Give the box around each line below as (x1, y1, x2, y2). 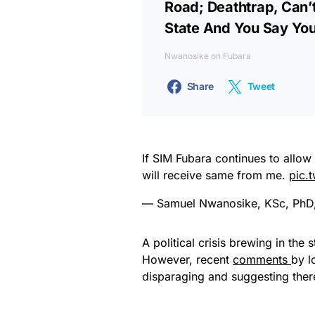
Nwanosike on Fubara (165, 50, 251, 61)
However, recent (142, 252, 233, 266)
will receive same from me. (142, 167, 289, 182)
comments (233, 252, 291, 266)
